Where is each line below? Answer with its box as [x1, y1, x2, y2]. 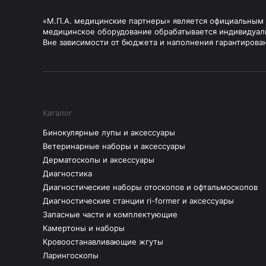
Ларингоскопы [43, 251, 99, 260]
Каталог [43, 108, 72, 118]
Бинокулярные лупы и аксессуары [43, 128, 175, 137]
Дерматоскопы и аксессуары [43, 155, 154, 164]
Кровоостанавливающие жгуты [43, 237, 163, 246]
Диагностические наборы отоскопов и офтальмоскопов [43, 182, 258, 192]
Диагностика [43, 169, 92, 178]
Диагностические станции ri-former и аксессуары [43, 196, 234, 205]
